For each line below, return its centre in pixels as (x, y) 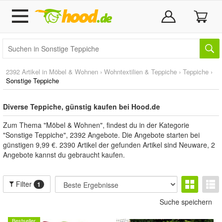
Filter (24, 184)
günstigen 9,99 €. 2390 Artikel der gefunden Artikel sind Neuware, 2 (109, 145)
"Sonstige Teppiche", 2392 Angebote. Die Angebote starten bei (101, 135)
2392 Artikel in (28, 72)
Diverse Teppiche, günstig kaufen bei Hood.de (82, 107)
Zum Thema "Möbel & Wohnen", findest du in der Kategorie (96, 125)
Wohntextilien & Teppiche (140, 72)
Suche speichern (186, 202)
